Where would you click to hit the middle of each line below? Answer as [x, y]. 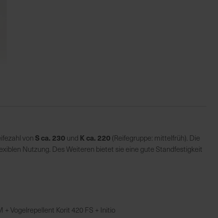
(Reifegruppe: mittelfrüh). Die [155, 138]
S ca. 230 [50, 137]
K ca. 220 [95, 137]
